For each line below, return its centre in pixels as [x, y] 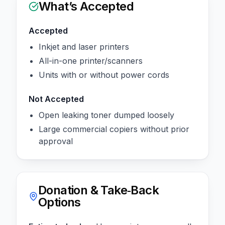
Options [60, 202]
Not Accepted [56, 99]
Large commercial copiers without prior [114, 129]
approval [56, 141]
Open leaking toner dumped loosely [106, 115]
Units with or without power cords [104, 75]
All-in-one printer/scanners [91, 61]
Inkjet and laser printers [84, 46]
